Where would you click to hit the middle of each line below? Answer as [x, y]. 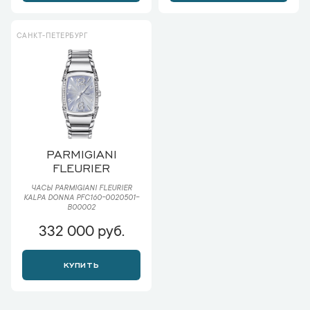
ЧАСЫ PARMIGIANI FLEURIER [81, 189]
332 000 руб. [81, 232]
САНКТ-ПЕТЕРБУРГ [52, 36]
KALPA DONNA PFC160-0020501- [81, 199]
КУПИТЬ [81, 264]
